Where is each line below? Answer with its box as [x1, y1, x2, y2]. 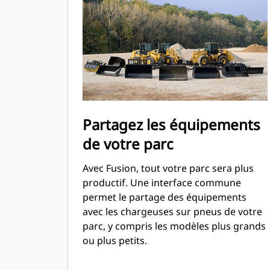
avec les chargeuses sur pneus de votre [83, 205, 262, 218]
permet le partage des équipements [83, 190, 246, 204]
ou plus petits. [83, 234, 147, 247]
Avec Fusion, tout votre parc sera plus [83, 162, 254, 175]
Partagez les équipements [83, 115, 260, 134]
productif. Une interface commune [83, 176, 241, 189]
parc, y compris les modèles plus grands [83, 219, 266, 233]
